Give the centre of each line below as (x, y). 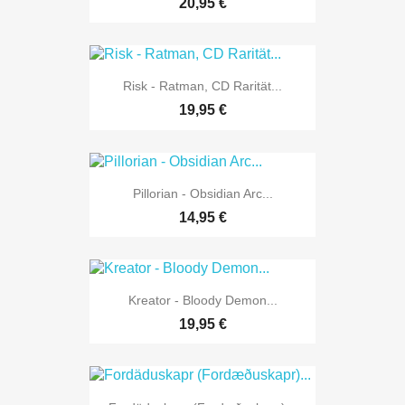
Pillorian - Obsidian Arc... (202, 193)
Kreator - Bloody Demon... (202, 301)
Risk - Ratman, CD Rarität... (202, 86)
